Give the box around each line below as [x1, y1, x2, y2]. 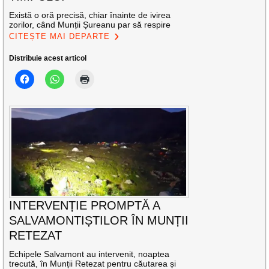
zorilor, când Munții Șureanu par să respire [9, 20, 171, 30]
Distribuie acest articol [9, 54, 87, 63]
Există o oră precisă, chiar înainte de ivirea [9, 10, 171, 20]
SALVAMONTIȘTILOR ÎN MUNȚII [9, 213, 189, 227]
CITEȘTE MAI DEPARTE [9, 32, 110, 41]
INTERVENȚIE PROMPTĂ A [9, 198, 160, 212]
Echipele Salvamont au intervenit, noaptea [9, 249, 170, 259]
